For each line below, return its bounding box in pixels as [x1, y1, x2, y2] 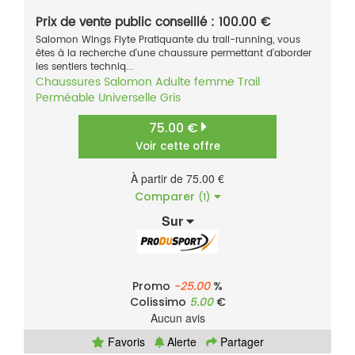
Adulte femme [155, 73, 235, 92]
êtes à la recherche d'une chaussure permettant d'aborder [36, 46, 311, 62]
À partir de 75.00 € [131, 170, 224, 187]
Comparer [134, 189, 198, 205]
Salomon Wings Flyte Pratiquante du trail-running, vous [36, 32, 300, 48]
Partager [216, 334, 264, 350]
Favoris [104, 334, 145, 350]
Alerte [163, 334, 197, 350]
